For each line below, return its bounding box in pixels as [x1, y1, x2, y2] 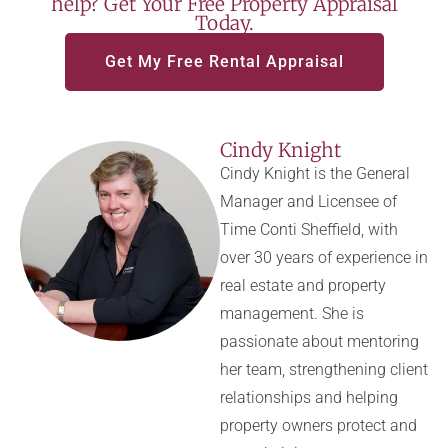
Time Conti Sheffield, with [220, 220, 398, 239]
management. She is [220, 304, 364, 323]
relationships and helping [220, 388, 398, 407]
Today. [194, 11, 254, 35]
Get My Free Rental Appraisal [104, 52, 344, 71]
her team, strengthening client [220, 360, 428, 379]
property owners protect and [220, 416, 417, 435]
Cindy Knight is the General [220, 164, 410, 183]
